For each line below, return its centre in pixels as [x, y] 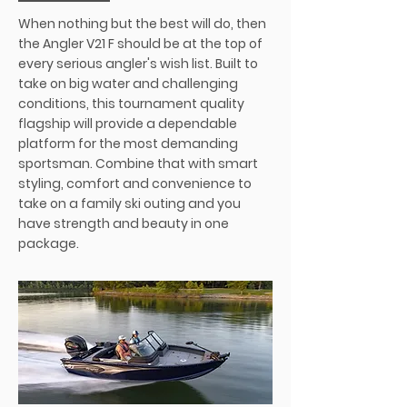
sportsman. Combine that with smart [138, 164]
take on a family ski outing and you [129, 203]
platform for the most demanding [128, 144]
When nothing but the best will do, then [142, 24]
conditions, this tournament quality [131, 104]
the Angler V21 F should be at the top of [140, 44]
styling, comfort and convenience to [135, 184]
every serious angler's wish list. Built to [138, 64]
